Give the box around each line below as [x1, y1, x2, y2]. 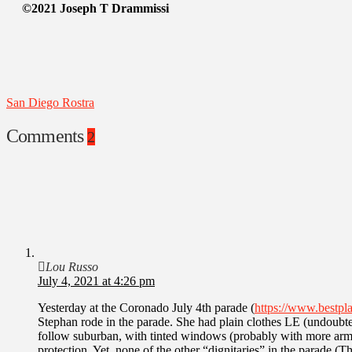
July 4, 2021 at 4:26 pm [38, 273, 155, 288]
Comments [6, 125, 88, 146]
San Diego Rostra [6, 95, 94, 109]
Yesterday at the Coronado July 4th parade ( [38, 300, 255, 314]
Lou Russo [46, 259, 98, 273]
